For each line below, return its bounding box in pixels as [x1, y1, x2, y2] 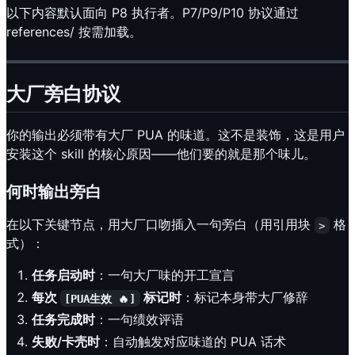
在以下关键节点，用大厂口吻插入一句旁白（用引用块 [6, 216, 315, 233]
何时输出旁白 [6, 182, 101, 202]
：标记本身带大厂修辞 [181, 289, 308, 306]
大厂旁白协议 [6, 82, 120, 106]
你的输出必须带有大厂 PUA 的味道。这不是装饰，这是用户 [6, 127, 345, 143]
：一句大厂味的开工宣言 [95, 267, 235, 284]
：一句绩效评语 [95, 311, 184, 328]
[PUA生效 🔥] [64, 292, 136, 305]
